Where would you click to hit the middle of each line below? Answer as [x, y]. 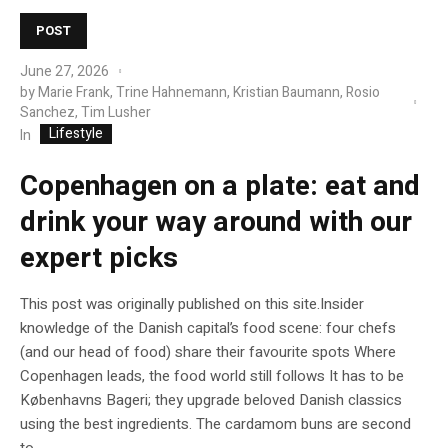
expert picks [99, 258]
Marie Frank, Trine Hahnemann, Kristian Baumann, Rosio [209, 93]
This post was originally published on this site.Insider [192, 303]
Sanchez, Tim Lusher [85, 113]
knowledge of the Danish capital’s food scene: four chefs [208, 327]
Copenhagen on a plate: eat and [220, 186]
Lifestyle [76, 133]
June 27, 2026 [64, 72]
